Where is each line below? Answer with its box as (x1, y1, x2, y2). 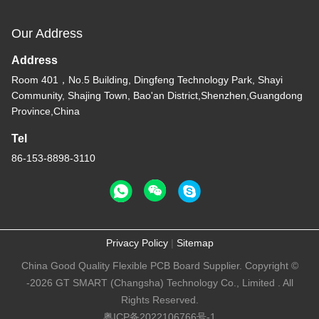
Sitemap (176, 236, 214, 249)
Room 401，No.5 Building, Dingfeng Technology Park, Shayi (11, 73, 283, 85)
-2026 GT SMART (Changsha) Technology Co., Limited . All (26, 276, 293, 288)
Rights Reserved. (120, 293, 199, 305)
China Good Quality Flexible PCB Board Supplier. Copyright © (21, 259, 298, 271)
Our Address (11, 26, 83, 41)
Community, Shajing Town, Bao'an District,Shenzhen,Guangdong (11, 89, 303, 101)
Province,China (11, 105, 80, 117)
